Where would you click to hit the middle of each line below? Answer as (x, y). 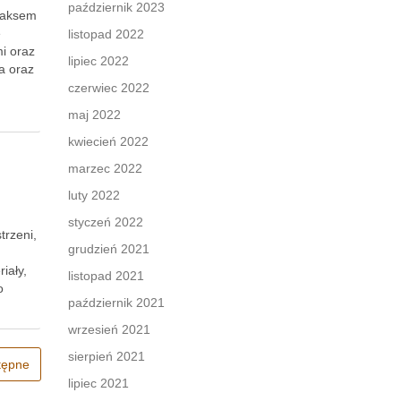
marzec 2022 (105, 168)
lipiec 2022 (98, 61)
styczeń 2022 (106, 222)
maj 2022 (94, 115)
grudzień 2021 (109, 249)
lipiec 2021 (98, 383)
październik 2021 (116, 303)
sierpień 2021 (107, 356)
